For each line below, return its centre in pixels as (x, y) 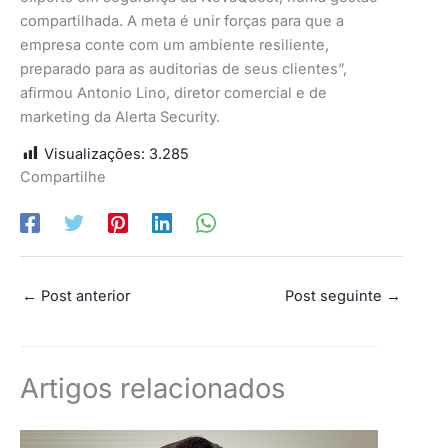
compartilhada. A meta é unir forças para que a (182, 20)
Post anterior (83, 296)
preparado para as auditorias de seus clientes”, (183, 68)
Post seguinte (335, 296)
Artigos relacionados (152, 389)
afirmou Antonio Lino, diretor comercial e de (173, 92)
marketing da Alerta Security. (120, 116)
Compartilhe (63, 176)
